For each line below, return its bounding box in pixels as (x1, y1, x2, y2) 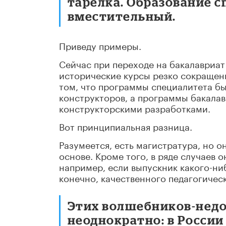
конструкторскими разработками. (59, 100, 210, 115)
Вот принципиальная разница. (59, 119, 192, 133)
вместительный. (68, 9, 176, 23)
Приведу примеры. (59, 38, 141, 52)
